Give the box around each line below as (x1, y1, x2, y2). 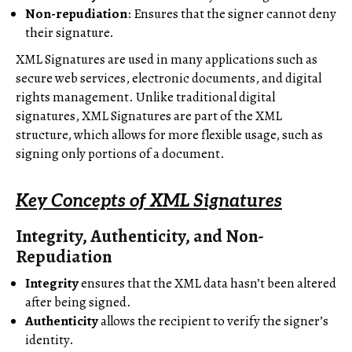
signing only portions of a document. (16, 144, 225, 163)
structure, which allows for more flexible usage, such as (16, 125, 323, 144)
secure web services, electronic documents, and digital (16, 68, 321, 87)
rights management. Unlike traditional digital (16, 87, 275, 106)
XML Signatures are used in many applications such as (16, 49, 317, 68)
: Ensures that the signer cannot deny (127, 4, 336, 23)
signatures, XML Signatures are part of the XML (16, 106, 282, 125)
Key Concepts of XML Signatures (16, 191, 282, 213)
